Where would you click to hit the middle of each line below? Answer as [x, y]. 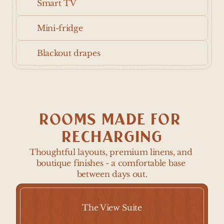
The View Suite [112, 207]
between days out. [112, 174]
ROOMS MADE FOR [110, 120]
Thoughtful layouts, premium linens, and [111, 152]
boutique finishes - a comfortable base [111, 163]
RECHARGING [112, 137]
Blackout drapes [69, 53]
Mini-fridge [60, 28]
